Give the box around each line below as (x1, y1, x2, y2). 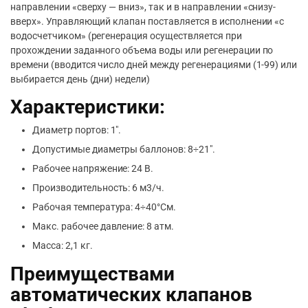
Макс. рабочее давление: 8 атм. (32, 221, 175, 232)
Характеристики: (10, 96, 165, 118)
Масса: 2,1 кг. (32, 240, 93, 251)
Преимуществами (10, 263, 175, 285)
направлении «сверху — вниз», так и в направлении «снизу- (10, 1, 276, 12)
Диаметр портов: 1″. (32, 124, 122, 135)
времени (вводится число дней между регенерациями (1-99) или (10, 59, 298, 70)
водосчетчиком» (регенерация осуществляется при (10, 30, 242, 41)
